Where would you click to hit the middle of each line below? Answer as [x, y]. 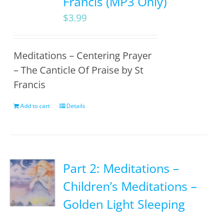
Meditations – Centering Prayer [83, 55]
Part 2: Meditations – [121, 168]
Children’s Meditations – [130, 186]
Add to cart [35, 106]
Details [76, 106]
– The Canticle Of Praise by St [79, 70]
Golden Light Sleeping [124, 204]
